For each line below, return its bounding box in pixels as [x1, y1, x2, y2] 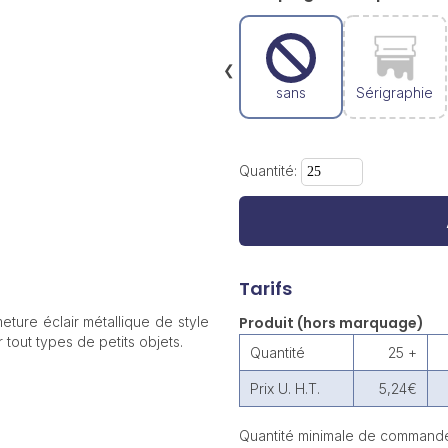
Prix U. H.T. [249, 380, 320, 397]
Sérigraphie [356, 83, 434, 101]
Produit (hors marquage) [238, 313, 424, 333]
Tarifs [238, 276, 292, 301]
